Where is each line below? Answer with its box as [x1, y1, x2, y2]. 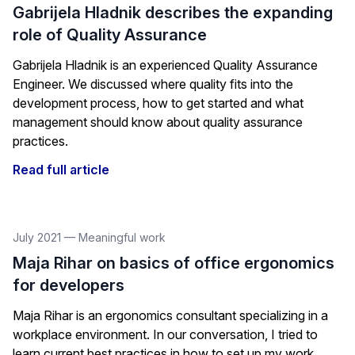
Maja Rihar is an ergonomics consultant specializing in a [13, 307, 328, 323]
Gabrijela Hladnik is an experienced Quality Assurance [13, 57, 318, 73]
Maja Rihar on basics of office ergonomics [13, 254, 334, 273]
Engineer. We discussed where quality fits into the [13, 76, 293, 92]
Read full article [13, 162, 109, 177]
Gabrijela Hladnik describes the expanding [13, 3, 333, 22]
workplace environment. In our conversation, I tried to [13, 326, 318, 342]
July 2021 [13, 231, 64, 244]
